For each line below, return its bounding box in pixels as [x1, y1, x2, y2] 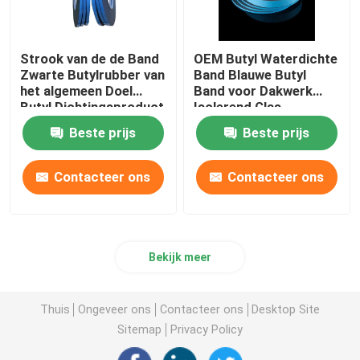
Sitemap [117, 322, 162, 336]
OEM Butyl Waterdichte [194, 51, 338, 67]
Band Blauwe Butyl [194, 67, 307, 84]
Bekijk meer [149, 251, 211, 264]
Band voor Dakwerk [194, 83, 313, 100]
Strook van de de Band [20, 51, 160, 67]
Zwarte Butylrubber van [20, 67, 166, 84]
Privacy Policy [170, 322, 243, 336]
